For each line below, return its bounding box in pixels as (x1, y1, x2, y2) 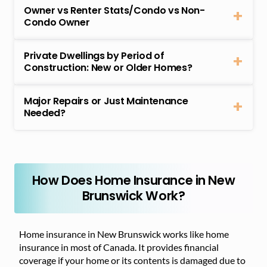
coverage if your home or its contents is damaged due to (19, 254, 246, 266)
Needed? (24, 105, 66, 120)
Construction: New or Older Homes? (24, 60, 193, 74)
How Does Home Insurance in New (32, 171, 235, 189)
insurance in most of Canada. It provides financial (19, 241, 219, 253)
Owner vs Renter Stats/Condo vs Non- (24, 3, 205, 17)
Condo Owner (24, 15, 90, 29)
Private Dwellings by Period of (24, 48, 164, 63)
